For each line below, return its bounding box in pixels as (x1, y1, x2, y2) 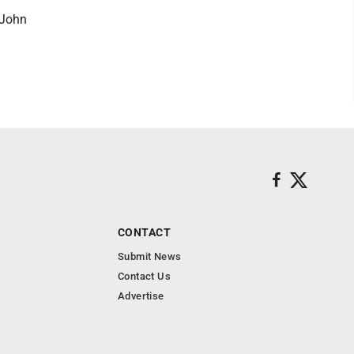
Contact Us (118, 270, 171, 282)
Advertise (118, 290, 164, 302)
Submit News (118, 250, 182, 262)
